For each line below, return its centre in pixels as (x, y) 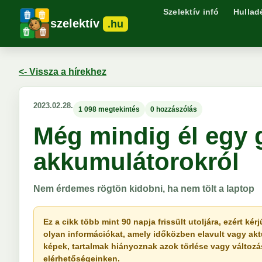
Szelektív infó (191, 12)
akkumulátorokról (136, 162)
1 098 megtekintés (109, 109)
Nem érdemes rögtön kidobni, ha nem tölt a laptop (144, 189)
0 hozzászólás (174, 109)
